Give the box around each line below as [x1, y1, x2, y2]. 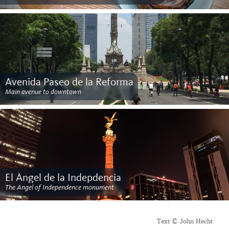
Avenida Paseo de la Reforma [5, 77, 133, 87]
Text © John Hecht [157, 217, 213, 226]
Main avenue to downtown [5, 87, 81, 96]
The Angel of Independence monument [5, 182, 114, 191]
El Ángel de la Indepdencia [5, 172, 121, 183]
